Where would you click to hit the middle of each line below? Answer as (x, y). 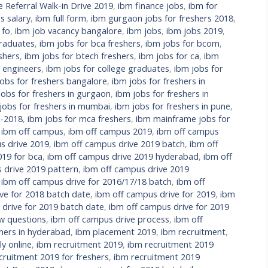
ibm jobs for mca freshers (79, 119)
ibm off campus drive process (110, 220)
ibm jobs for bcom (182, 44)
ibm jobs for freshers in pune (173, 106)
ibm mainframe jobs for (183, 119)
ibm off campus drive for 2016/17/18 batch (86, 182)
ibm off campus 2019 (110, 132)
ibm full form (61, 19)
